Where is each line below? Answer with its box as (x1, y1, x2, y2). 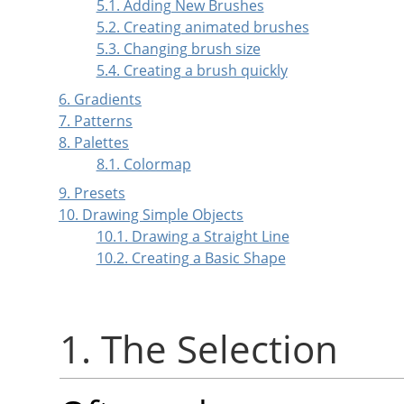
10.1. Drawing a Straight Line (96, 226, 289, 247)
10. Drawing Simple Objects (59, 205, 243, 225)
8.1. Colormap (96, 154, 191, 175)
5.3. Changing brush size (96, 39, 261, 60)
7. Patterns (59, 111, 133, 132)
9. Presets (59, 183, 125, 204)
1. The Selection (60, 323, 338, 375)
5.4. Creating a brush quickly (96, 60, 288, 81)
